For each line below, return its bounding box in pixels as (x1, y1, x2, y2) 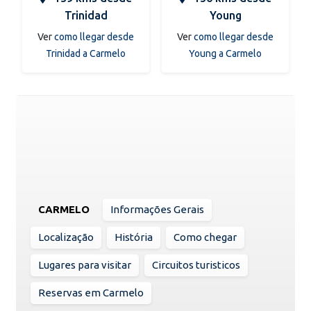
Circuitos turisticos (152, 258, 240, 271)
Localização (38, 230, 94, 243)
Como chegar (174, 230, 237, 243)
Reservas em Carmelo (38, 286, 144, 299)
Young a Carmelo (189, 47, 262, 59)
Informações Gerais (110, 203, 204, 215)
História (115, 230, 153, 243)
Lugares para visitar (38, 258, 131, 271)
